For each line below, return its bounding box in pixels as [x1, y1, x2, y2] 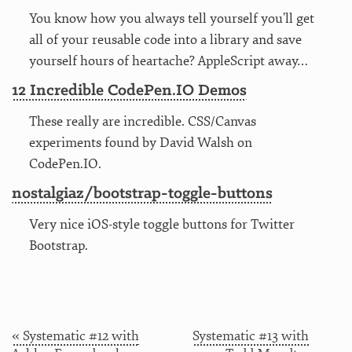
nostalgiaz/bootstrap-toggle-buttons [12, 185, 273, 202]
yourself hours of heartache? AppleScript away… [28, 52, 308, 69]
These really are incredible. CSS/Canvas [28, 112, 256, 130]
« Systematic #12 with [12, 327, 139, 344]
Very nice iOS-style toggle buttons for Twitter [28, 215, 295, 233]
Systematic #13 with [192, 327, 309, 344]
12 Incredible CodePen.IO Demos [12, 82, 247, 99]
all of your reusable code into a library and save [28, 31, 302, 48]
